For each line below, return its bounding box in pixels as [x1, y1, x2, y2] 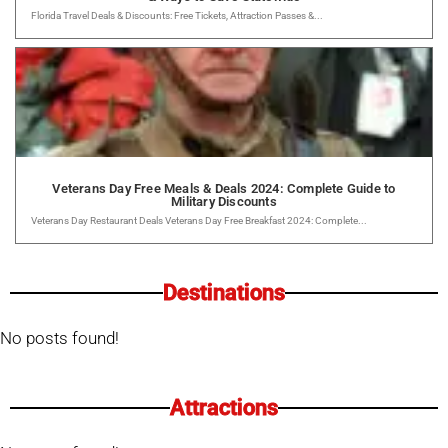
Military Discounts [171, 193, 277, 209]
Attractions [170, 394, 278, 420]
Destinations [163, 279, 285, 305]
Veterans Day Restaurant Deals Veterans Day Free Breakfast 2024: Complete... [31, 214, 367, 226]
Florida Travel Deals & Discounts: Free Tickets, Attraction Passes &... [31, 9, 323, 21]
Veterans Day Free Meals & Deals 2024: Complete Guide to [52, 180, 396, 196]
